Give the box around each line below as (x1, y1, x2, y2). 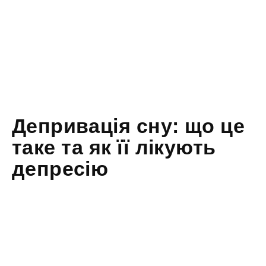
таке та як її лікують (12, 137, 216, 159)
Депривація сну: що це (12, 115, 245, 138)
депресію (12, 158, 109, 180)
